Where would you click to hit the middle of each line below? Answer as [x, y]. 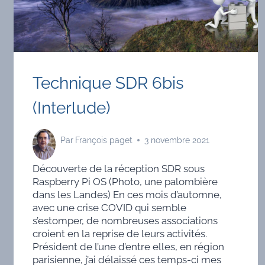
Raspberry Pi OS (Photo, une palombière [125, 181]
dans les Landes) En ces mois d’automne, [127, 194]
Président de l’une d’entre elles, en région [128, 246]
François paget [104, 140]
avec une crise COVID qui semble [109, 207]
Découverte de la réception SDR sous [118, 168]
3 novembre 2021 [177, 140]
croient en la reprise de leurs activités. [119, 233]
